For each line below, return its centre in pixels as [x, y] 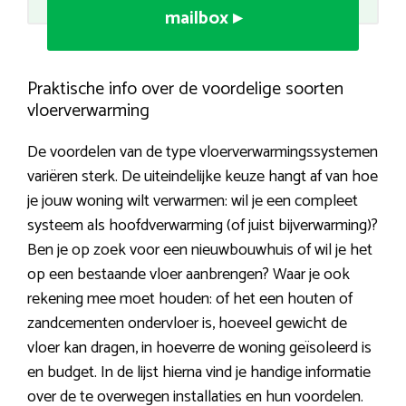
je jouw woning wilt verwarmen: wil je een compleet [193, 202]
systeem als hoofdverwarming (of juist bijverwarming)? [203, 226]
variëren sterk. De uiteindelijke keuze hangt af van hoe [203, 177]
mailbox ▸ [203, 19]
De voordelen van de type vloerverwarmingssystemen [203, 153]
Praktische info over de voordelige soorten [185, 90]
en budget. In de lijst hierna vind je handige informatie [199, 373]
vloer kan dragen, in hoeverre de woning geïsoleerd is [199, 348]
